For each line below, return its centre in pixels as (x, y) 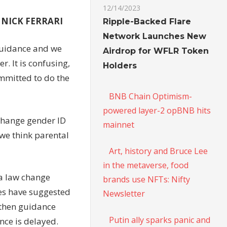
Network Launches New (155, 36)
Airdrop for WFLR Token (156, 51)
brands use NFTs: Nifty (147, 179)
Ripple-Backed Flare (147, 21)
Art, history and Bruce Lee (159, 151)
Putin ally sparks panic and (160, 220)
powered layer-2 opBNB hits (157, 110)
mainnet (119, 124)
